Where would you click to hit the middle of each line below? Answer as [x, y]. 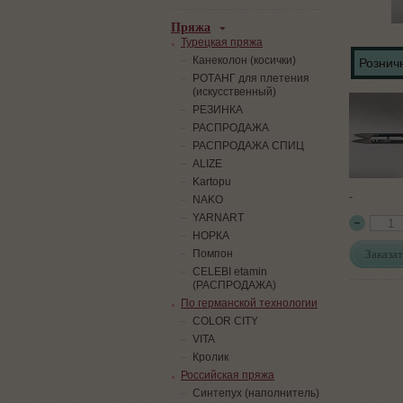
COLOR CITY [225, 321]
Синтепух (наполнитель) [256, 393]
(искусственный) [234, 92]
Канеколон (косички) [244, 60]
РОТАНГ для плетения [251, 78]
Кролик [210, 357]
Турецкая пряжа [222, 42]
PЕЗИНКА [218, 110]
